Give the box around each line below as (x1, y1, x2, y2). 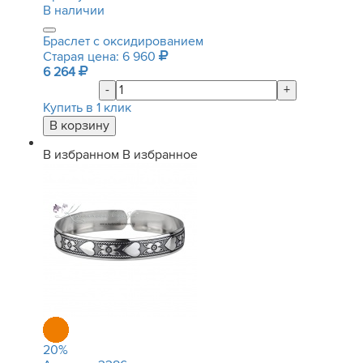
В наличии (43, 2, 105, 19)
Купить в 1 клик (43, 100, 131, 116)
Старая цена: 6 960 (43, 49, 159, 65)
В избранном (43, 147, 119, 163)
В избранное (122, 147, 198, 163)
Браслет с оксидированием (43, 33, 203, 49)
